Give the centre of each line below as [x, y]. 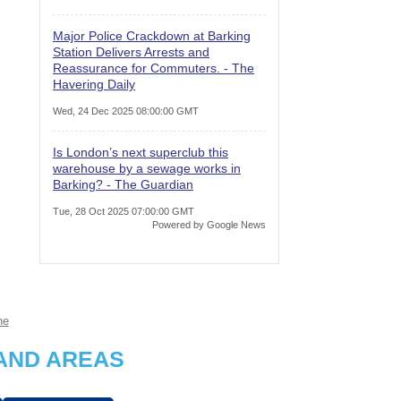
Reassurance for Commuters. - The [154, 68]
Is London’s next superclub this [141, 152]
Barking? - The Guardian [123, 184]
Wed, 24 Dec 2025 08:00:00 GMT [126, 111]
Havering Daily [94, 84]
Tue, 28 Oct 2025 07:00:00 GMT [124, 211]
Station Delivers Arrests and [131, 51]
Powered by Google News [209, 224]
